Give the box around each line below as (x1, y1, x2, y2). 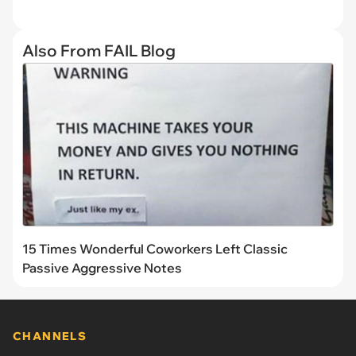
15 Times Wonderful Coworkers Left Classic (22, 241, 288, 257)
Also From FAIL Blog (22, 41, 176, 61)
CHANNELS (13, 329, 87, 344)
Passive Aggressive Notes (22, 260, 182, 277)
